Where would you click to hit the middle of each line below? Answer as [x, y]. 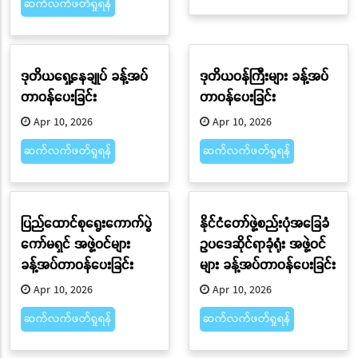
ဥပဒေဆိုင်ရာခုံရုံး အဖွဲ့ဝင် [263, 243]
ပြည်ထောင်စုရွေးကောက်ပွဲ [86, 222]
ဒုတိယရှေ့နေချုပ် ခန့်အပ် [84, 75]
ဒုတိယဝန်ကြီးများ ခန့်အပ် [264, 75]
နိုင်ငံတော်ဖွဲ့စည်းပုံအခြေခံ [264, 222]
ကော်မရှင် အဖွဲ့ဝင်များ [75, 243]
